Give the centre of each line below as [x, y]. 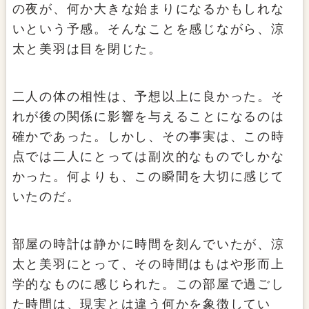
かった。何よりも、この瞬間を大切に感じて [148, 177]
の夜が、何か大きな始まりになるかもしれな [148, 9]
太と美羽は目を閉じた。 [87, 49]
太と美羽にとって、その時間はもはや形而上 [148, 265]
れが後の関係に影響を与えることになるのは [148, 117]
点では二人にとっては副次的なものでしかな [148, 157]
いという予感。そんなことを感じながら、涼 [148, 29]
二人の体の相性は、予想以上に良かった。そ [148, 97]
